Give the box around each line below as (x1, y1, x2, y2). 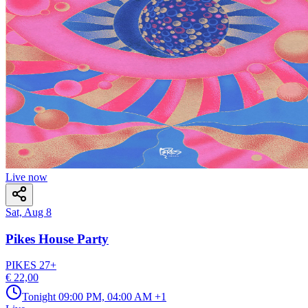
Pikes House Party (5, 231, 109, 246)
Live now (5, 170, 47, 183)
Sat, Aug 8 (5, 206, 52, 218)
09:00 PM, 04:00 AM (58, 291, 152, 303)
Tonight (22, 291, 56, 303)
